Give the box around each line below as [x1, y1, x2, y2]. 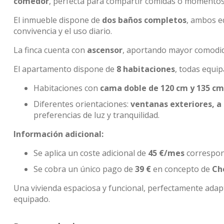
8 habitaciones [116, 63, 175, 74]
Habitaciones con [33, 82, 100, 93]
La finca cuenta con [13, 44, 87, 55]
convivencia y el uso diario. [13, 25, 112, 36]
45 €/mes [148, 147, 184, 158]
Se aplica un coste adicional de [33, 147, 148, 158]
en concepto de [151, 163, 212, 174]
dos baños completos [102, 14, 186, 25]
